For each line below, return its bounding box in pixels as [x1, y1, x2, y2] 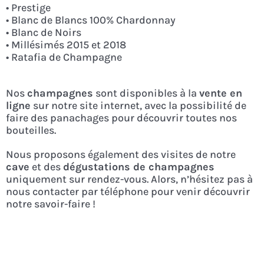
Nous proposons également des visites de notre [5, 148, 236, 161]
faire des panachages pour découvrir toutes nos [5, 111, 237, 125]
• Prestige [5, 1, 51, 15]
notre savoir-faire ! [5, 197, 95, 211]
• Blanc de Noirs [5, 26, 81, 39]
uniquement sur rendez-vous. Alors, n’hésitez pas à [5, 173, 253, 186]
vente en [199, 87, 242, 100]
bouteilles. [5, 124, 56, 137]
